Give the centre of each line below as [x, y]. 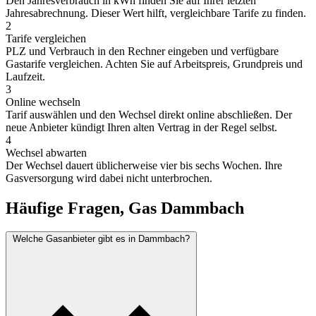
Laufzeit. [25, 76]
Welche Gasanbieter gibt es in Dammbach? [101, 239]
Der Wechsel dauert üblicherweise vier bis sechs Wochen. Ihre [144, 165]
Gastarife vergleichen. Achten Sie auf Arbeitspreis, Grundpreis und [154, 63]
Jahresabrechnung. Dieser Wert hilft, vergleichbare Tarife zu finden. [156, 13]
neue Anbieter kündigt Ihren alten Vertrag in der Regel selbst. [141, 127]
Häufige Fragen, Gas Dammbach [125, 208]
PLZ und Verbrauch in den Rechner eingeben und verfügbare [142, 51]
